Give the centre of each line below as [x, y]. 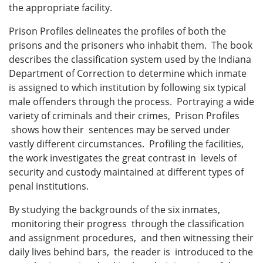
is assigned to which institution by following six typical [127, 87]
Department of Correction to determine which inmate [128, 73]
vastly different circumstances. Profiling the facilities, [126, 144]
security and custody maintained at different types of [126, 172]
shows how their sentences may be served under [119, 129]
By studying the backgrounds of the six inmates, [114, 209]
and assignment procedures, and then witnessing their [131, 237]
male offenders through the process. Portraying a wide [131, 101]
